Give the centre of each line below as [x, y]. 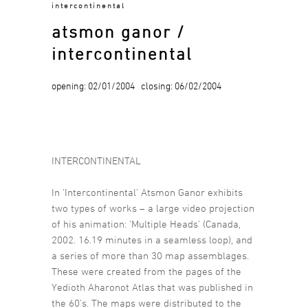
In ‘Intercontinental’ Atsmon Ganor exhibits [147, 192]
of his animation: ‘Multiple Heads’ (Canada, [146, 224]
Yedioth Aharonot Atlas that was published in [152, 287]
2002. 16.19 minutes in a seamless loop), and [152, 240]
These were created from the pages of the [146, 272]
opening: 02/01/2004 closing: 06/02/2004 [136, 86]
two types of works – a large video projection [153, 208]
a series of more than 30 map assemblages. [150, 256]
